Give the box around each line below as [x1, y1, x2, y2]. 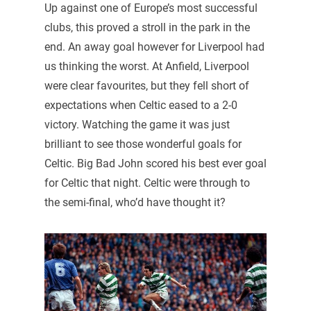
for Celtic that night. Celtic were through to [44, 176, 250, 190]
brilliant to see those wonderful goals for [44, 137, 242, 151]
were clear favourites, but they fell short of [44, 78, 249, 92]
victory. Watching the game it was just [44, 117, 230, 131]
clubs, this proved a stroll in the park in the [44, 20, 250, 34]
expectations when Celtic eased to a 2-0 [44, 98, 237, 112]
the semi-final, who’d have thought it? [44, 195, 226, 209]
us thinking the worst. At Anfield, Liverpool [44, 59, 249, 73]
